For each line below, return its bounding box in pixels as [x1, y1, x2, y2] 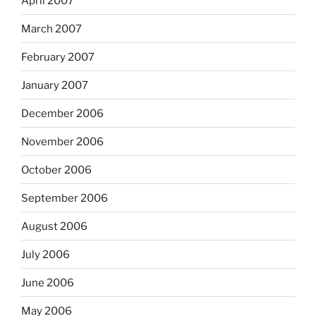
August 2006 [21, 219, 87, 233]
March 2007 [21, 22, 82, 35]
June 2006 [21, 276, 74, 289]
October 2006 [21, 163, 92, 176]
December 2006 [21, 107, 104, 120]
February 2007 [21, 50, 95, 63]
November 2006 [21, 135, 104, 148]
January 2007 [21, 78, 88, 92]
